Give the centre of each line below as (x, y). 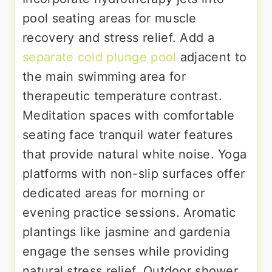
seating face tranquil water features (128, 135)
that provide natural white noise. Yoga (135, 155)
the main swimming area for (104, 77)
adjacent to (212, 57)
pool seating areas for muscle (110, 19)
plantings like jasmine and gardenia (127, 232)
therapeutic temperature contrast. (122, 96)
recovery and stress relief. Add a (118, 38)
